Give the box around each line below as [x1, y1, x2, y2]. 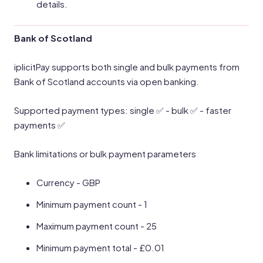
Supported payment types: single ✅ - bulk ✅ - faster [14, 104, 231, 116]
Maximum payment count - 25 [36, 220, 157, 231]
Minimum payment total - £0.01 [36, 242, 164, 253]
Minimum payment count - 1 [36, 198, 147, 210]
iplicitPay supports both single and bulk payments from [14, 61, 240, 72]
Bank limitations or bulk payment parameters [14, 148, 196, 159]
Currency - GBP [36, 177, 100, 188]
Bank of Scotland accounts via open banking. [14, 76, 199, 87]
